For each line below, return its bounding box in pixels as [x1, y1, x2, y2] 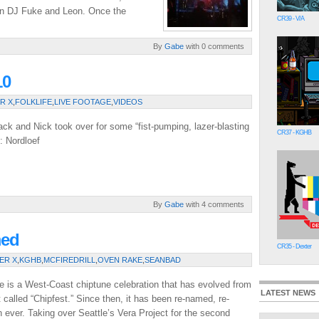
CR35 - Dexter [277, 243, 311, 250]
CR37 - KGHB [277, 129, 311, 136]
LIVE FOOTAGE [54, 98, 111, 106]
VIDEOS [113, 98, 142, 106]
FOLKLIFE [15, 98, 52, 106]
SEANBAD [145, 256, 181, 264]
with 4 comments [184, 200, 244, 209]
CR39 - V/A [277, 15, 304, 22]
